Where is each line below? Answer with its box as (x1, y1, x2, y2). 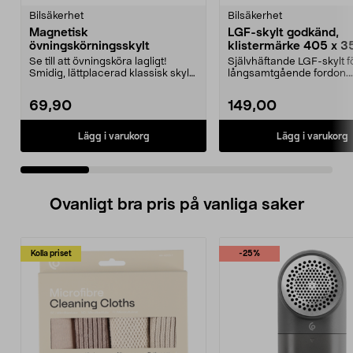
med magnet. (29, 80, 94, 91)
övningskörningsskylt (29, 40, 150, 52)
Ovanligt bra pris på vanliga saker (49, 197, 304, 213)
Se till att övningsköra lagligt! (29, 57, 167, 67)
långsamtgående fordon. (228, 69, 348, 79)
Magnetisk (29, 27, 88, 39)
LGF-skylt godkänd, (228, 27, 339, 39)
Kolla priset (30, 250, 72, 258)
